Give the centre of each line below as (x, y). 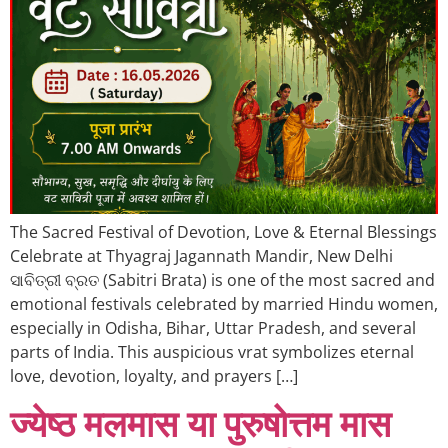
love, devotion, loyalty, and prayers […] (154, 376)
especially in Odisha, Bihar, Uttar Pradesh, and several (213, 328)
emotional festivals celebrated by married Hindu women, (224, 304)
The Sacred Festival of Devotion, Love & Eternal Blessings (223, 232)
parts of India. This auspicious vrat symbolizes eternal (212, 352)
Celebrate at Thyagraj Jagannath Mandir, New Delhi (201, 256)
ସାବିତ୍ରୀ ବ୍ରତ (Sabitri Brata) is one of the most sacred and (222, 280)
